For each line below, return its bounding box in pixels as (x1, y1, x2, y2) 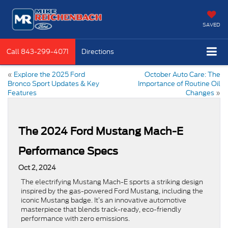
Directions (81, 47, 114, 56)
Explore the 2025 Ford (14, 69, 85, 79)
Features (8, 88, 37, 98)
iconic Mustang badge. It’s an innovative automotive (21, 195, 186, 205)
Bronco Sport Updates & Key (8, 78, 99, 89)
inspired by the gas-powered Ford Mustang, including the (21, 186, 203, 196)
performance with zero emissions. (21, 213, 131, 223)
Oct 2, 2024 (18, 162, 56, 173)
